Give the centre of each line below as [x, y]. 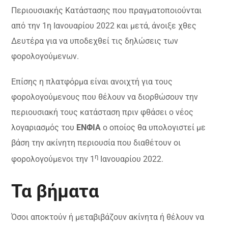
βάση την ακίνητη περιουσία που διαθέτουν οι [96, 142]
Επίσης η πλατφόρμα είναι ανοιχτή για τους [92, 81]
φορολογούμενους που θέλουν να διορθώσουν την [105, 97]
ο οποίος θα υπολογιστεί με [153, 127]
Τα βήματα [55, 192]
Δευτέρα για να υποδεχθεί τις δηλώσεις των [95, 41]
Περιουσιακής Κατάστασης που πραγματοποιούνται [107, 10]
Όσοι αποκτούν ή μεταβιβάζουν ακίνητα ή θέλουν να [108, 217]
